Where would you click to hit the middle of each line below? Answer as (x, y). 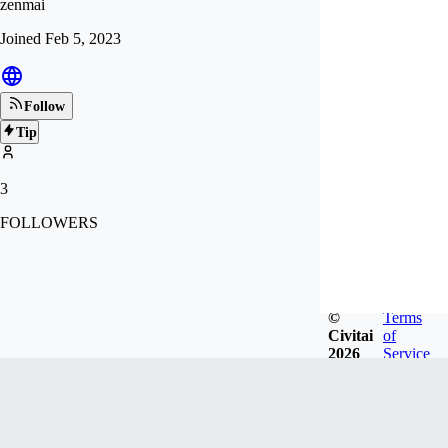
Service (406, 353)
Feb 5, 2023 (83, 38)
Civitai (350, 335)
